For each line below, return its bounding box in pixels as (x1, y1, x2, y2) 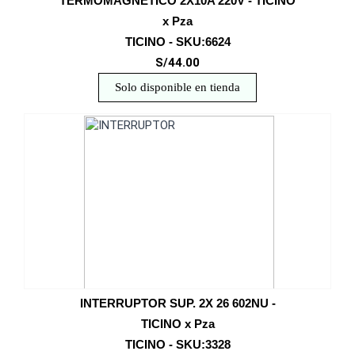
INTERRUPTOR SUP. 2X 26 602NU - (79, 296, 276, 310)
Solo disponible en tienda (115, 81, 240, 94)
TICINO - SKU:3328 (124, 338, 231, 351)
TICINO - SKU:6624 (124, 35, 231, 48)
